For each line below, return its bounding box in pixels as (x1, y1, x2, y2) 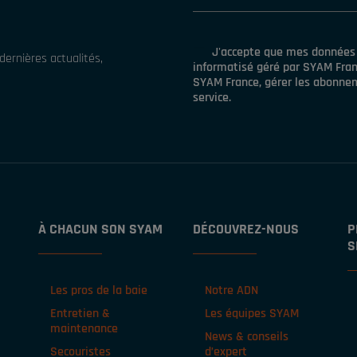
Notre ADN (205, 282, 258, 299)
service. (193, 89, 231, 106)
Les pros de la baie (50, 282, 147, 299)
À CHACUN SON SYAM (38, 220, 163, 238)
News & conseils (205, 328, 288, 345)
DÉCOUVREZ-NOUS (193, 220, 299, 238)
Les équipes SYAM (205, 305, 299, 322)
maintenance (50, 320, 118, 337)
